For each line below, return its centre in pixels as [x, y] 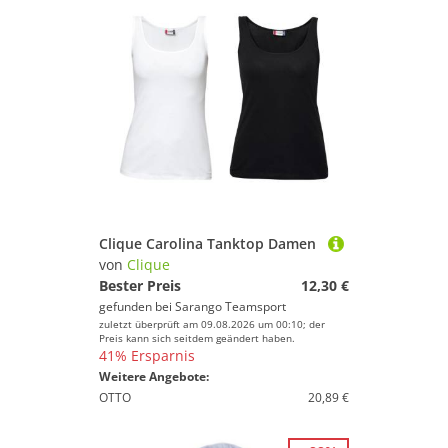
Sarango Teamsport [230, 306]
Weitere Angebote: [154, 376]
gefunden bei [137, 306]
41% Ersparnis [147, 355]
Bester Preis [140, 285]
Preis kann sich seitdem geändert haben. [197, 338]
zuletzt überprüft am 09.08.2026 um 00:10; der [212, 324]
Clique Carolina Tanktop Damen [207, 243]
